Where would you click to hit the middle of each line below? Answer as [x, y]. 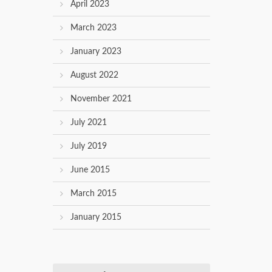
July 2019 [89, 147]
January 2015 [96, 218]
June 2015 [90, 170]
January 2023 [96, 52]
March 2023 [93, 28]
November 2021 [101, 99]
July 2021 [89, 123]
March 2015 [93, 194]
